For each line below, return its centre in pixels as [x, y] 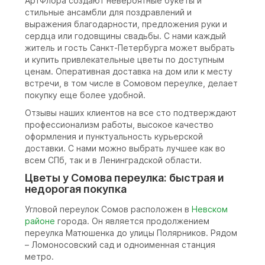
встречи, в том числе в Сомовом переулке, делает [131, 83]
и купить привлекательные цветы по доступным [125, 60]
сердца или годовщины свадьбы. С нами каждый [125, 36]
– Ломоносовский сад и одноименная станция [120, 245]
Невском [210, 209]
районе [40, 221]
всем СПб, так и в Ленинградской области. [113, 160]
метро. [39, 257]
